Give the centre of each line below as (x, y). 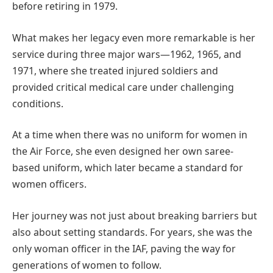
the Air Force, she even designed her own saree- (123, 151)
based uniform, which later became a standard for (128, 168)
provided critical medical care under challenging (123, 87)
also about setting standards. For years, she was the (132, 232)
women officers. (49, 184)
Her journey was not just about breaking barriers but (135, 215)
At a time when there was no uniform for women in (130, 135)
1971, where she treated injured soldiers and (115, 70)
